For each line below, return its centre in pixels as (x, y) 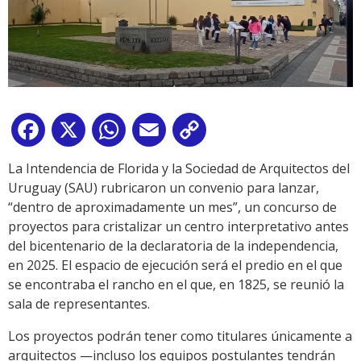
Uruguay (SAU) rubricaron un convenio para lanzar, (164, 188)
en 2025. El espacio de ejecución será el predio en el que (175, 266)
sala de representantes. (79, 304)
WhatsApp (160, 133)
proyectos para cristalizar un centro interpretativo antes (178, 227)
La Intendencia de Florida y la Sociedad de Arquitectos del (179, 169)
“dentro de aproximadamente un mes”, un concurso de (172, 207)
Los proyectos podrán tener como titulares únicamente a (180, 336)
